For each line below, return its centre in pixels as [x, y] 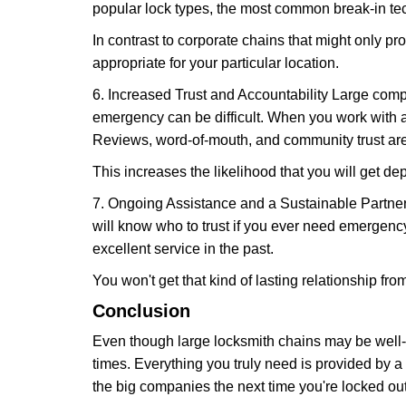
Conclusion [141, 311]
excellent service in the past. [183, 249]
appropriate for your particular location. [216, 63]
